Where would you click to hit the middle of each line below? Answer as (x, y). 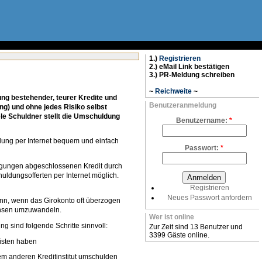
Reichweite (173, 91)
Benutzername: (203, 120)
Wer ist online (172, 217)
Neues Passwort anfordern (209, 198)
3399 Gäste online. (179, 235)
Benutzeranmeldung (183, 105)
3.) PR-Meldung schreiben (192, 75)
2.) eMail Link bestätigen (189, 67)
